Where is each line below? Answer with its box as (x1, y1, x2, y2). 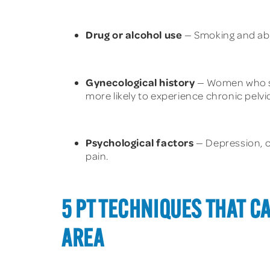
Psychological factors (86, 136, 194, 149)
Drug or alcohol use (86, 28, 183, 42)
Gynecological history (86, 75, 195, 89)
